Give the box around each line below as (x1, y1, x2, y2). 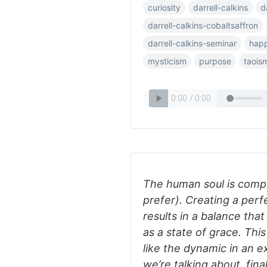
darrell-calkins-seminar (148, 38, 237, 48)
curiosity (148, 2, 181, 13)
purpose (199, 56, 231, 66)
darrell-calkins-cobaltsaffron (148, 20, 258, 30)
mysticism (148, 56, 187, 66)
